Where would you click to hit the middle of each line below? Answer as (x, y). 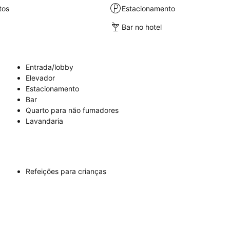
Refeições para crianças (66, 171)
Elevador (40, 78)
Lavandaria (44, 121)
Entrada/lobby (50, 67)
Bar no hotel (142, 27)
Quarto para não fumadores (72, 110)
